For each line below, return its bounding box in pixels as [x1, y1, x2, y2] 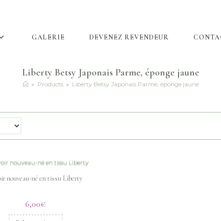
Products [37, 80, 63, 88]
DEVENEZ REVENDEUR [89, 33, 169, 41]
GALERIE [31, 33, 65, 41]
